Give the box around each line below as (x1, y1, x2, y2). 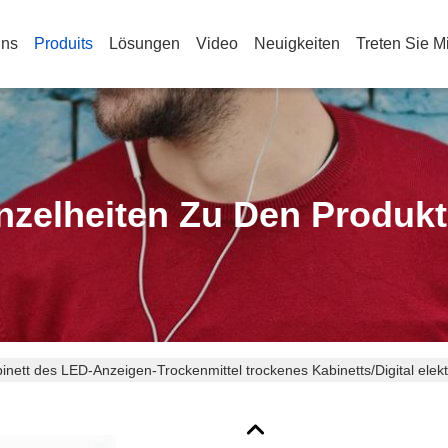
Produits (34, 35, 93, 52)
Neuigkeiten (254, 35, 340, 52)
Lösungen (109, 35, 180, 52)
